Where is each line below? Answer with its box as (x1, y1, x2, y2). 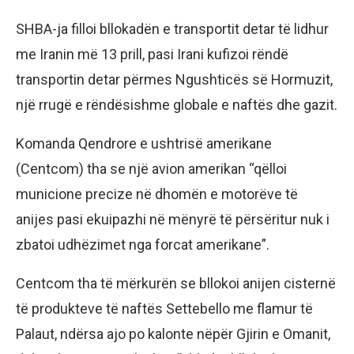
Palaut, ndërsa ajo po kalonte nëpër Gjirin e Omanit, (16, 326, 330, 343)
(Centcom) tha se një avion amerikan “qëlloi (16, 160, 287, 178)
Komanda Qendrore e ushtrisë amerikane (16, 135, 272, 153)
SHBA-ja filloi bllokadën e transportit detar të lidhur (16, 21, 329, 38)
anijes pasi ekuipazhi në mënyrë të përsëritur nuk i (16, 211, 330, 228)
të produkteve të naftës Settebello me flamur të (16, 300, 313, 318)
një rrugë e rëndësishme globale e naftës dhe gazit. (16, 96, 337, 114)
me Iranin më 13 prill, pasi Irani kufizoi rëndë (16, 46, 288, 63)
